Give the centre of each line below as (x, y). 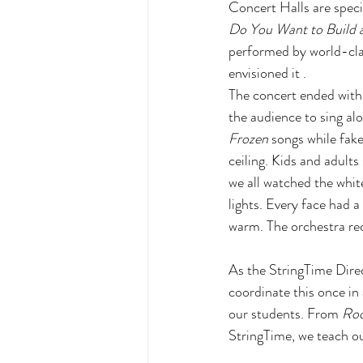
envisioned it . (269, 73)
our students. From (285, 314)
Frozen (248, 139)
